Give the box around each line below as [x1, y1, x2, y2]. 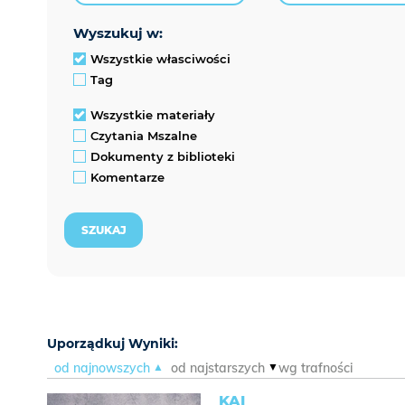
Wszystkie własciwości [90, 52, 231, 67]
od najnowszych [54, 360, 150, 377]
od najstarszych [171, 360, 266, 377]
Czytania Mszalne [90, 128, 197, 144]
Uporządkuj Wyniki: [47, 335, 178, 353]
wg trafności [278, 360, 353, 377]
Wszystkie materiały [90, 108, 215, 123]
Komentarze [90, 170, 165, 185]
